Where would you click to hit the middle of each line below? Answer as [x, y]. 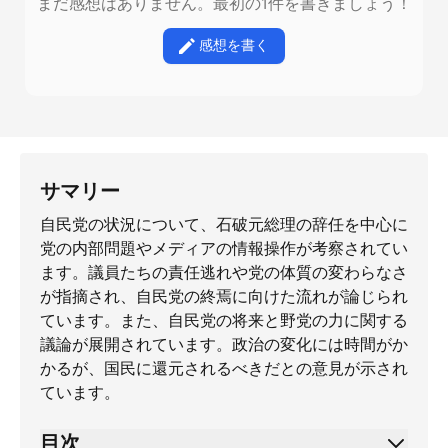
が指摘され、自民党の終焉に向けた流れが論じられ [224, 296]
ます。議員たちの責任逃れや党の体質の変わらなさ [224, 272]
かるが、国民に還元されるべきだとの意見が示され [224, 368]
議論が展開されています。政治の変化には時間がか [224, 344]
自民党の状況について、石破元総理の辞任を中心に [224, 224]
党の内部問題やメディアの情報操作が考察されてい [224, 248]
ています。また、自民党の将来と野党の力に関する [224, 320]
